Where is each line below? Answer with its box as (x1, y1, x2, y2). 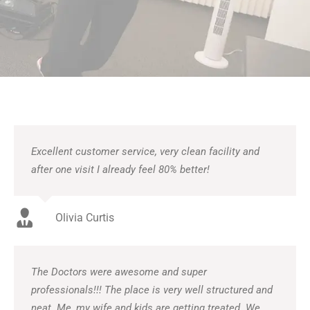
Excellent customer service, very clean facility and (31, 145, 259, 158)
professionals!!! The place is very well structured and (31, 283, 273, 296)
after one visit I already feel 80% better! (31, 163, 210, 176)
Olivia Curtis (55, 210, 114, 224)
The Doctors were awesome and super (31, 265, 207, 278)
